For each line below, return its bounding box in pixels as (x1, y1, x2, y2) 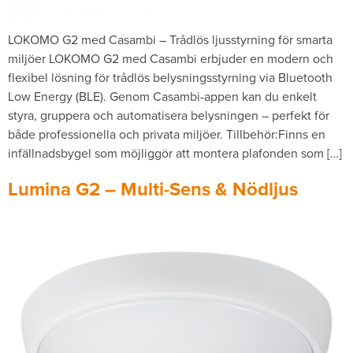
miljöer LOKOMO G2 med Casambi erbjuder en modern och (8, 50, 333, 67)
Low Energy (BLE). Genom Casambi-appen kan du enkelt (8, 87, 317, 105)
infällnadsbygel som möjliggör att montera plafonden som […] (8, 144, 342, 162)
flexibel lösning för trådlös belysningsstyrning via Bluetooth (8, 69, 333, 86)
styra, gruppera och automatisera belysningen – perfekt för (8, 106, 329, 124)
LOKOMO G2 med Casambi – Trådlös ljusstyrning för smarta (8, 31, 333, 48)
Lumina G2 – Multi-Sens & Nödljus (8, 175, 298, 203)
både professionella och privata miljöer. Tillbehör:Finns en (8, 125, 325, 143)
